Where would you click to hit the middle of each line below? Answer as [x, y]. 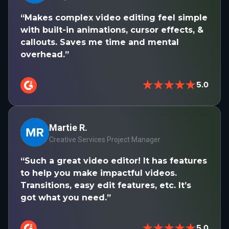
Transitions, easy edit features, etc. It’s [106, 185]
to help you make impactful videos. [99, 173]
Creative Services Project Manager [105, 140]
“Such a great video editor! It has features [114, 161]
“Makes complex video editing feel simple [114, 17]
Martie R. [68, 128]
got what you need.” [66, 197]
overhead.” [45, 54]
